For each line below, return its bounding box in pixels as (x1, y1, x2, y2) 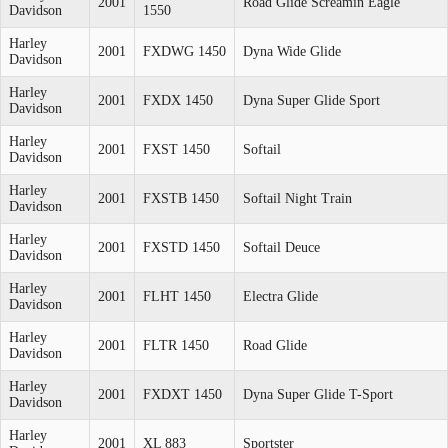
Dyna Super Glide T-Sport (243, 386, 393, 402)
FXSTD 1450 (143, 239, 220, 255)
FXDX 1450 (143, 92, 213, 108)
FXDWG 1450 (143, 43, 226, 59)
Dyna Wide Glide (243, 43, 341, 59)
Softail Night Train (243, 190, 352, 206)
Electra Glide (243, 288, 318, 304)
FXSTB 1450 (143, 190, 219, 206)
